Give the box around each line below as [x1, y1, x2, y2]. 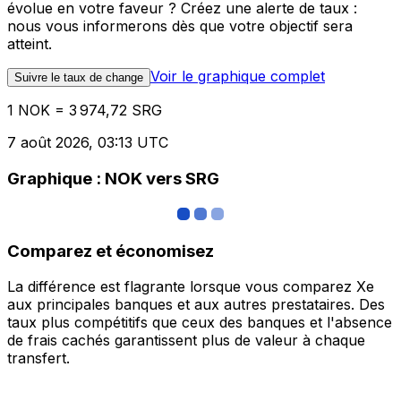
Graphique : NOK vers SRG [7, 168, 219, 190]
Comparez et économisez [7, 240, 214, 261]
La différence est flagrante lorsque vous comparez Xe [7, 277, 374, 296]
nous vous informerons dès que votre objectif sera [7, 17, 353, 36]
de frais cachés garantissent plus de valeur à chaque [7, 331, 365, 350]
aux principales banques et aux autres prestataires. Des [7, 295, 385, 314]
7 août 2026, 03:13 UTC [7, 133, 168, 152]
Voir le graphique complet [150, 67, 325, 86]
